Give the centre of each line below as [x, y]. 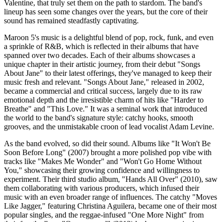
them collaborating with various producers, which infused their [102, 188]
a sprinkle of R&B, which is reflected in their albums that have [101, 46]
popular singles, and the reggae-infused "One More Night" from [104, 215]
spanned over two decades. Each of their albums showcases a [100, 55]
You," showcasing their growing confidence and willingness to [102, 170]
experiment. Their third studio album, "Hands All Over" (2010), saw [111, 179]
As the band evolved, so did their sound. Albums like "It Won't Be [107, 143]
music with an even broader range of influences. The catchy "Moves [111, 197]
